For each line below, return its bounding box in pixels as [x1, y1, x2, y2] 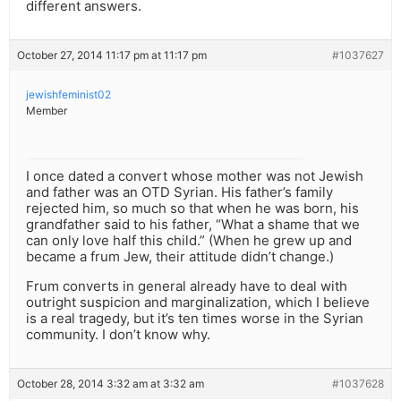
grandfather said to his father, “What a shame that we [26, 216, 360, 234]
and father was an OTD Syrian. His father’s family [26, 183, 333, 201]
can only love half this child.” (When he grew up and [26, 232, 352, 250]
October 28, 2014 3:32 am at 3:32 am [17, 377, 204, 391]
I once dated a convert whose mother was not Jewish [26, 167, 363, 185]
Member [26, 104, 67, 118]
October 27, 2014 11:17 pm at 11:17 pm [17, 48, 207, 63]
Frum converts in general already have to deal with [26, 277, 347, 295]
